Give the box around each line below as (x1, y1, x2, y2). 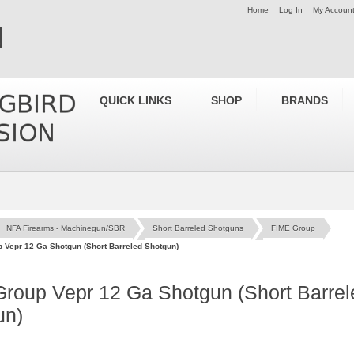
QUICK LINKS (100, 94, 171, 107)
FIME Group (271, 224, 315, 232)
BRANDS (281, 94, 328, 107)
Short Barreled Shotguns (153, 224, 243, 232)
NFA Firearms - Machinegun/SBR (6, 224, 125, 232)
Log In (279, 6, 303, 14)
